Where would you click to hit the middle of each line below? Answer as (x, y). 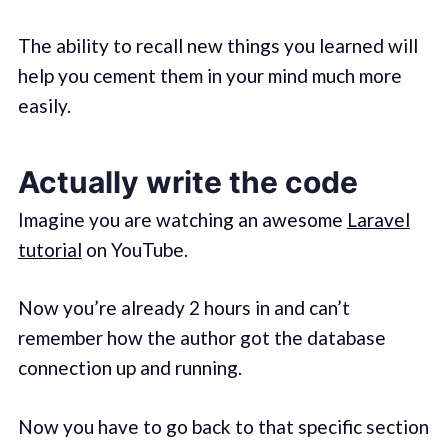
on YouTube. (134, 249)
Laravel (378, 219)
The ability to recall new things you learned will (217, 46)
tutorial (49, 249)
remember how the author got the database (201, 338)
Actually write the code (187, 181)
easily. (44, 106)
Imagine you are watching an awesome (182, 219)
